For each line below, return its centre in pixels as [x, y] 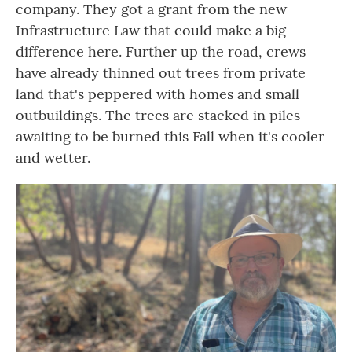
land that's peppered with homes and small [158, 94]
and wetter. [53, 158]
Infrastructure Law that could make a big [151, 30]
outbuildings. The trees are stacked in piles [158, 115]
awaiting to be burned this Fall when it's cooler [170, 136]
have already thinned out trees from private [161, 73]
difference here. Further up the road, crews [161, 51]
